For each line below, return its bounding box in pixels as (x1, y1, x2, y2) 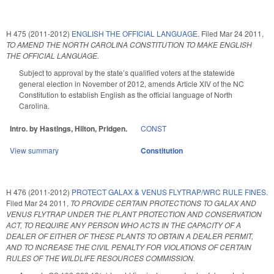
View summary (10, 144, 59, 155)
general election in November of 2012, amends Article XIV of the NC (19, 78, 244, 89)
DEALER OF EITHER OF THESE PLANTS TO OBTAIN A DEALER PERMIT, (6, 230, 253, 241)
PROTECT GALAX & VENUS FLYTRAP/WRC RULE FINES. (72, 186, 268, 197)
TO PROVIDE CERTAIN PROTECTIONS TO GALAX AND (70, 197, 256, 208)
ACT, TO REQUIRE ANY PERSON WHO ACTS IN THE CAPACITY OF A (6, 219, 241, 230)
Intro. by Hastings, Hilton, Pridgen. (10, 122, 127, 134)
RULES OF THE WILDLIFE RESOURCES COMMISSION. (6, 252, 195, 263)
